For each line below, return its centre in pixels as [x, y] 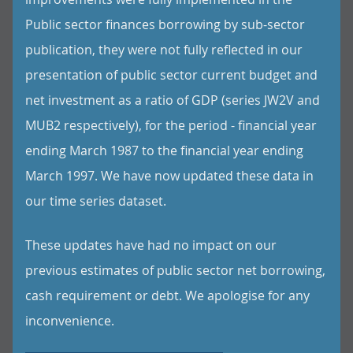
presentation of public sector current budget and [171, 75]
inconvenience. [70, 321]
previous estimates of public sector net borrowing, [175, 270]
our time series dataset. [96, 201]
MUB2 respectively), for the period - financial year [171, 125]
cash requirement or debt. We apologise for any [167, 295]
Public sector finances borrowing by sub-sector [165, 24]
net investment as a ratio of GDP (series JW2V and [173, 100]
